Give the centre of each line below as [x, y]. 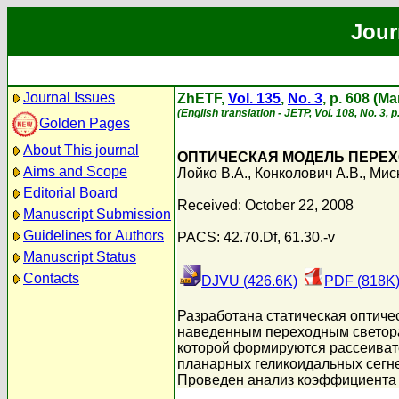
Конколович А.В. [309, 173]
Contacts [51, 278]
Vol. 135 [254, 98]
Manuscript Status [80, 257]
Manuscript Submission [97, 214]
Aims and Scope [75, 171]
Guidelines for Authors [94, 236]
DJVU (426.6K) [249, 281]
